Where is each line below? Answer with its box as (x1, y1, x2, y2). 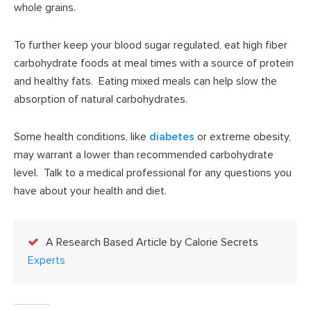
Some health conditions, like (14, 129, 149, 144)
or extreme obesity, (194, 129, 291, 144)
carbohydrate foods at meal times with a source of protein (14, 56, 294, 70)
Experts (28, 253, 65, 267)
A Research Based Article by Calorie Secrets (46, 235, 258, 249)
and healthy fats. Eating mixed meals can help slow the (14, 74, 277, 88)
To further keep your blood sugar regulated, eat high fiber (14, 37, 287, 52)
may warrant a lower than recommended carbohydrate (14, 147, 274, 162)
